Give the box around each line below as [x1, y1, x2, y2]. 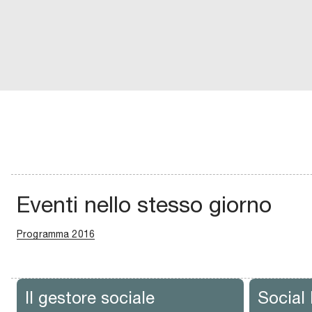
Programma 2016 [17, 228, 95, 240]
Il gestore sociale [25, 287, 155, 307]
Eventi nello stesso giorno [17, 191, 272, 217]
